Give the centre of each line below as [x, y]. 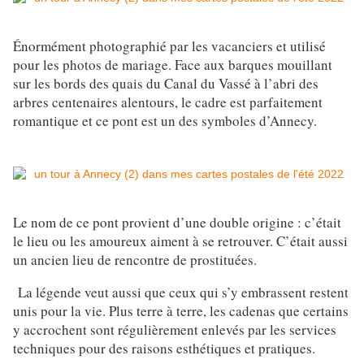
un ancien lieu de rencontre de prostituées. [135, 260]
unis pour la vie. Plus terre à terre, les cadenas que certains [181, 311]
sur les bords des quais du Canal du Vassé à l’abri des [166, 84]
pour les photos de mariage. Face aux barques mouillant [173, 65]
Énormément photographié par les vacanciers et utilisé [169, 46]
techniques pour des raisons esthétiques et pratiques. [164, 349]
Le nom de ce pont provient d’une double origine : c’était [177, 223]
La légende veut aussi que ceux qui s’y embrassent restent [181, 292]
